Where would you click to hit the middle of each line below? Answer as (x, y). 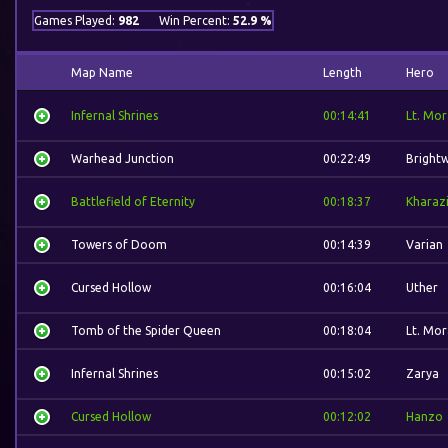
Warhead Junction (122, 158)
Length (342, 72)
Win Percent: (196, 20)
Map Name (102, 72)
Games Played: (76, 20)
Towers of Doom (119, 244)
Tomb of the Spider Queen (146, 330)
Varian (424, 244)
